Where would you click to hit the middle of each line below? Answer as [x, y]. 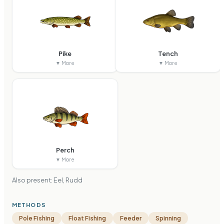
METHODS [29, 205]
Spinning [168, 218]
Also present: [33, 180]
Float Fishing [87, 218]
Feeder [131, 218]
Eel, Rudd [68, 180]
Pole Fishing [37, 218]
